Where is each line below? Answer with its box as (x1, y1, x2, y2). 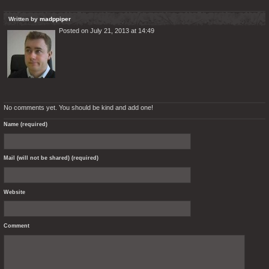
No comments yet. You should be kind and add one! (4, 104, 153, 111)
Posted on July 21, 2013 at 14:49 (59, 27, 154, 34)
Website (4, 189, 25, 195)
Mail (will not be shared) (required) (4, 155, 98, 162)
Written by (8, 16, 40, 22)
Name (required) (4, 121, 47, 127)
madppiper (40, 16, 71, 22)
